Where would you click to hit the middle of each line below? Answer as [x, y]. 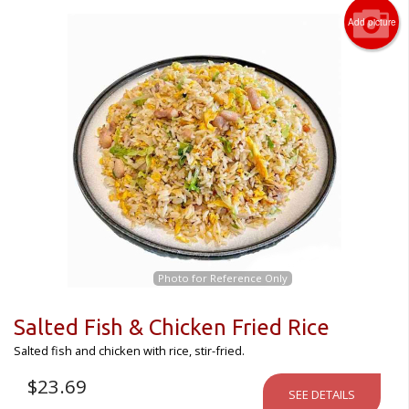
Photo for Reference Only [222, 278]
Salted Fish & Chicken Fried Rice [172, 328]
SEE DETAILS [322, 395]
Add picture [372, 22]
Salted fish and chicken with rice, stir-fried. [129, 351]
